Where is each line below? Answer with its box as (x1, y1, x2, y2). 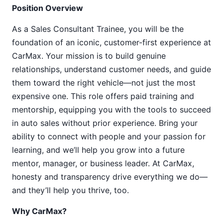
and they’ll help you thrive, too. (12, 185, 129, 195)
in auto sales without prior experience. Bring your (12, 118, 198, 128)
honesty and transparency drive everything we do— (12, 172, 208, 182)
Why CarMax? (12, 206, 67, 216)
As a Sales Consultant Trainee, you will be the (12, 24, 184, 34)
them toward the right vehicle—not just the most (12, 78, 196, 88)
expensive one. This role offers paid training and (12, 91, 194, 101)
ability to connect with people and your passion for (12, 131, 206, 141)
